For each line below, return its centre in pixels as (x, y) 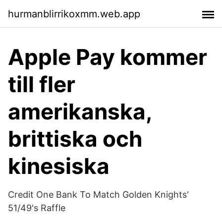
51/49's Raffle (37, 208)
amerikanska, (80, 111)
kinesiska (59, 166)
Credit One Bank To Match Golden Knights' (98, 194)
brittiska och (75, 139)
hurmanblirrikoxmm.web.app (74, 14)
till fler (42, 84)
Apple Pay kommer (108, 57)
